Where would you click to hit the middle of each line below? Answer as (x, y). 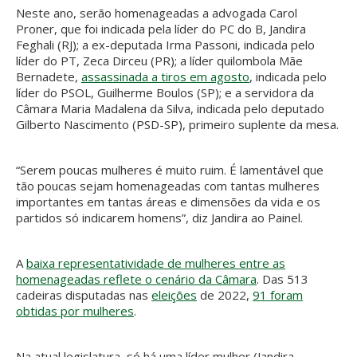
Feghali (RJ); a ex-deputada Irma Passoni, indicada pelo (165, 44)
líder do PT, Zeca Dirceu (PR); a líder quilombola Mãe (159, 60)
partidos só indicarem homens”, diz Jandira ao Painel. (159, 217)
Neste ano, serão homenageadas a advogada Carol (157, 12)
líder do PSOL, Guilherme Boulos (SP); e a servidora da (165, 92)
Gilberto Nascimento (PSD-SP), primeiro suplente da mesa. (177, 124)
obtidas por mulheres (75, 310)
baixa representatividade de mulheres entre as (156, 263)
